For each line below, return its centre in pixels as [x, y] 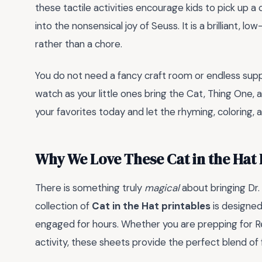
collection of [63, 206]
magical [162, 188]
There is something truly [90, 188]
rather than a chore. [79, 44]
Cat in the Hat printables [151, 206]
